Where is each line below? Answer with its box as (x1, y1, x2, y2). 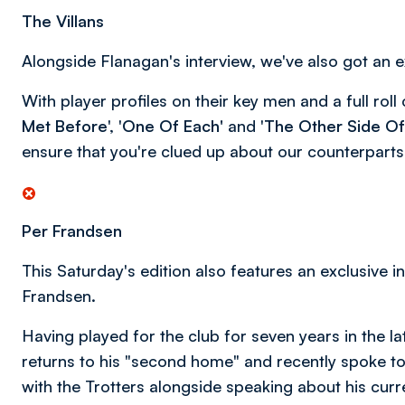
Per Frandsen (22, 221, 122, 240)
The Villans (22, 11, 104, 31)
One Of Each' (122, 116, 223, 136)
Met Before (22, 116, 108, 136)
